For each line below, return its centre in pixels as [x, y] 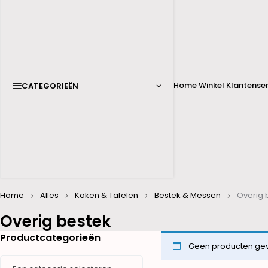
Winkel [211, 85]
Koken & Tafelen [106, 195]
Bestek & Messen [188, 195]
